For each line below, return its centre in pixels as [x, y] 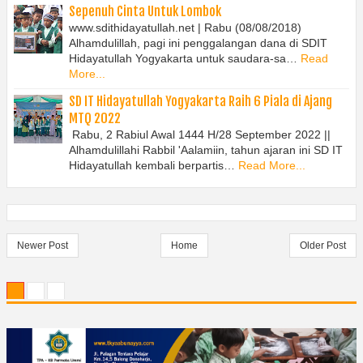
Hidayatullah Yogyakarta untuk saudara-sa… [183, 58]
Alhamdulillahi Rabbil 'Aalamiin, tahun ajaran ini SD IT [206, 150]
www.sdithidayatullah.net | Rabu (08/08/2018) [185, 27]
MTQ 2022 [95, 119]
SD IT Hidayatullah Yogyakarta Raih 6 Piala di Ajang [201, 102]
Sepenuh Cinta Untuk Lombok [145, 11]
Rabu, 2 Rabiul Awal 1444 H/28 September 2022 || [200, 135]
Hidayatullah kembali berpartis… [152, 166]
